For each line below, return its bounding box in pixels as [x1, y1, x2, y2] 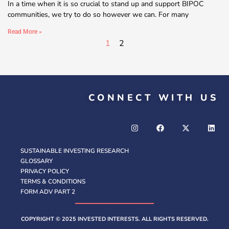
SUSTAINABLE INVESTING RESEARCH [20, 147, 129, 155]
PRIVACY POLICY [20, 167, 69, 176]
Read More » [8, 28, 42, 35]
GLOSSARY [20, 157, 53, 166]
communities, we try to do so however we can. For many [8, 9, 189, 19]
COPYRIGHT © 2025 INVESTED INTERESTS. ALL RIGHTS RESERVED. [20, 215, 209, 223]
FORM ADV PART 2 [20, 188, 75, 196]
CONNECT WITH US [88, 91, 219, 104]
